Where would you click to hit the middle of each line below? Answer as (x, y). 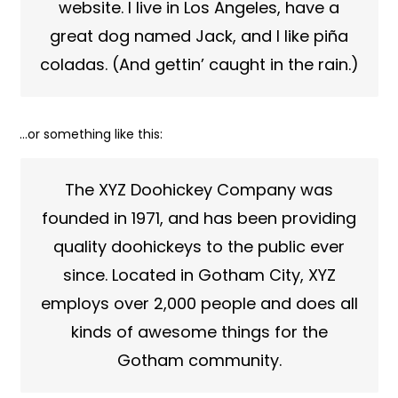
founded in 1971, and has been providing (199, 218)
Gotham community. (199, 360)
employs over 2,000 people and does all (199, 303)
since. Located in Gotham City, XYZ (199, 275)
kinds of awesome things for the (199, 332)
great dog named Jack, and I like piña (199, 36)
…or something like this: (92, 134)
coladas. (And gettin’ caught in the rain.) (199, 64)
